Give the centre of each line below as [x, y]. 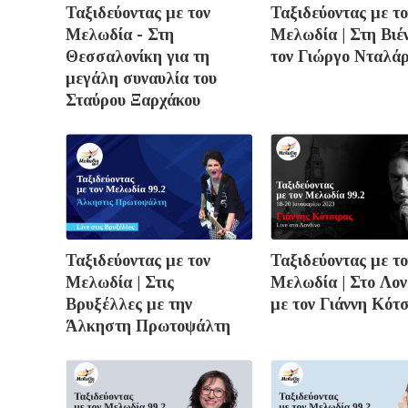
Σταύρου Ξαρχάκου [133, 101]
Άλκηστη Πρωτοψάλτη [148, 326]
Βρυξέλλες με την [129, 304]
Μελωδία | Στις [120, 282]
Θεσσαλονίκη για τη [138, 57]
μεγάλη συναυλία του [141, 79]
